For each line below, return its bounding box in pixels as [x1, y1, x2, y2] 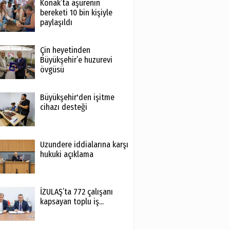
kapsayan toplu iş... [40, 197, 104, 206]
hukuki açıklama [40, 149, 93, 159]
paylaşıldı [40, 17, 72, 27]
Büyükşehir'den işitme [40, 92, 114, 102]
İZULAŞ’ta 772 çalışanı [40, 187, 113, 197]
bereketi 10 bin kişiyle [40, 8, 112, 17]
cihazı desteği [40, 102, 87, 112]
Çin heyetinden [40, 45, 90, 55]
